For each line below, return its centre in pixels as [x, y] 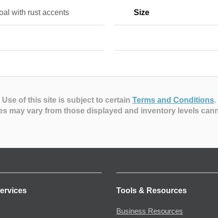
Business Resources [150, 211]
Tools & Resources [152, 191]
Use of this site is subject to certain [67, 100]
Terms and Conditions [173, 100]
